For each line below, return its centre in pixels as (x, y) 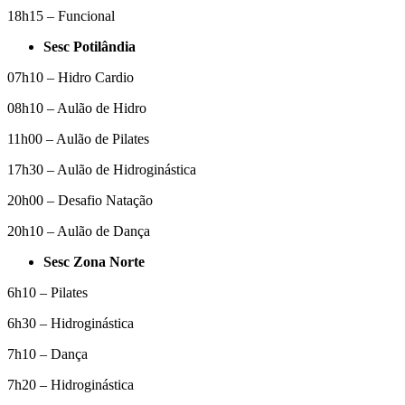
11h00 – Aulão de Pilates (80, 138)
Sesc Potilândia (89, 46)
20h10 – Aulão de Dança (80, 231)
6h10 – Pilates (49, 292)
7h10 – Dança (51, 353)
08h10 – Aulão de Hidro (79, 108)
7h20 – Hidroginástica (74, 384)
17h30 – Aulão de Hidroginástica (104, 169)
